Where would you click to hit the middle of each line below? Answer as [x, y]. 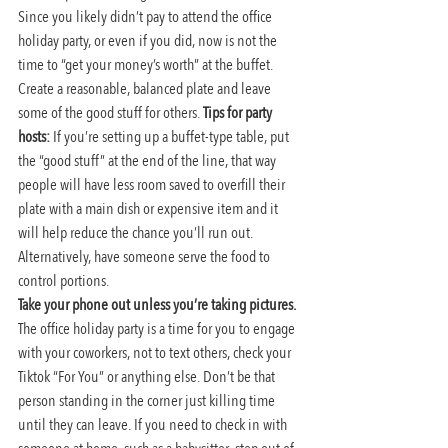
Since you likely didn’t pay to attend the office [146, 16]
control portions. [63, 280]
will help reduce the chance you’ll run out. [137, 232]
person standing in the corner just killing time [148, 400]
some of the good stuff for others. [110, 112]
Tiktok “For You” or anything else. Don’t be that [148, 376]
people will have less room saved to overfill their [153, 184]
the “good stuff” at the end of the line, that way [148, 160]
